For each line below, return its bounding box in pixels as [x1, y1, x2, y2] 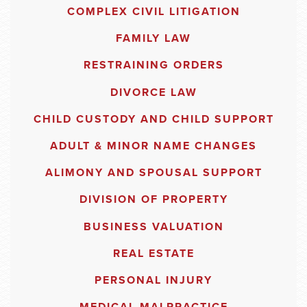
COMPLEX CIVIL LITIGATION [66, 5, 241, 19]
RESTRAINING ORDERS [83, 58, 224, 73]
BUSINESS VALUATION [83, 219, 224, 234]
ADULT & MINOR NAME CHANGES [50, 138, 257, 153]
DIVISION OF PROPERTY [79, 193, 228, 207]
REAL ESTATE [112, 246, 195, 260]
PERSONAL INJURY [95, 273, 212, 287]
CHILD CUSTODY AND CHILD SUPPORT [33, 112, 274, 126]
